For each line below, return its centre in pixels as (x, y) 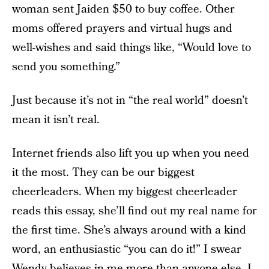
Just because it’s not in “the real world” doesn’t (130, 101)
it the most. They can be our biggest (103, 173)
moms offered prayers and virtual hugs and (122, 29)
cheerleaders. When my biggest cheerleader (125, 192)
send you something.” (66, 67)
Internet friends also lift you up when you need (131, 153)
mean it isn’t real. (56, 120)
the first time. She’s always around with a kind (129, 230)
